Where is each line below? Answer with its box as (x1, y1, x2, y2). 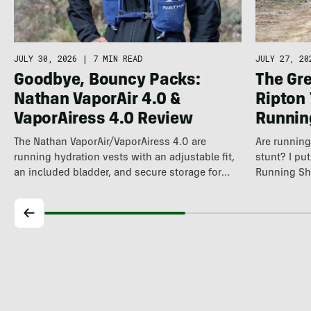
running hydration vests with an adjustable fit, (13, 153, 235, 164)
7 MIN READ (92, 53, 142, 65)
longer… (13, 183, 52, 194)
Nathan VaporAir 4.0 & (13, 92, 181, 110)
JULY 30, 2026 (13, 53, 77, 65)
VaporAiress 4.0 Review (13, 112, 193, 129)
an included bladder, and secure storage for (13, 168, 221, 179)
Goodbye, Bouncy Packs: (13, 73, 201, 90)
